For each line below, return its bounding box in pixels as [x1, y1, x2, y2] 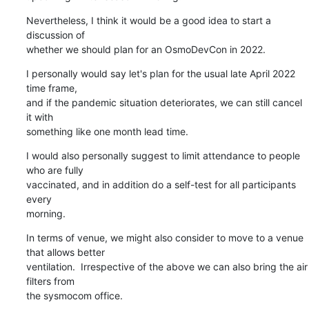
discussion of [26, 28, 85, 41]
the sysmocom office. [26, 289, 123, 301]
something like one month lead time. [26, 125, 188, 137]
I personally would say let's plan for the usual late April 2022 [26, 67, 295, 79]
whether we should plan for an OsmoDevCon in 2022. [26, 43, 266, 55]
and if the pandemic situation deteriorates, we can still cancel [26, 96, 302, 108]
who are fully [26, 163, 83, 176]
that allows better [26, 246, 105, 258]
